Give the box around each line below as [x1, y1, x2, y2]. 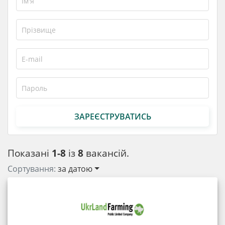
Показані [8, 146, 52, 160]
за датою [58, 163, 92, 174]
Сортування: [8, 163, 58, 174]
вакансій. [83, 146, 129, 160]
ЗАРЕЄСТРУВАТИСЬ [74, 110, 151, 122]
